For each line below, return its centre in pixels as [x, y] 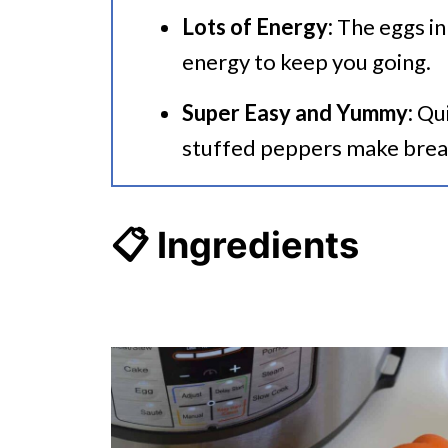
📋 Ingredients [235, 245]
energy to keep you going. [306, 62]
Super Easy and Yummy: [297, 113]
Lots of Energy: [257, 27]
